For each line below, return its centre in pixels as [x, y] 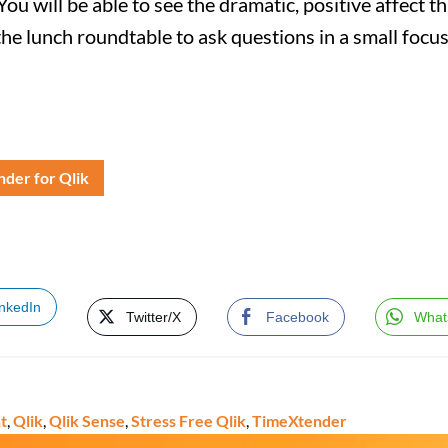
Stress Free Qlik [188, 420]
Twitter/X [153, 317]
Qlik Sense [87, 420]
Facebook [297, 317]
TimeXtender [299, 420]
